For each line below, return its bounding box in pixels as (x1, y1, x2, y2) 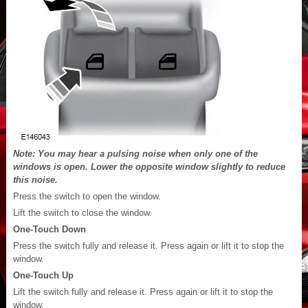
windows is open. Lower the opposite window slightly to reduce (13, 161, 285, 172)
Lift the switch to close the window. (13, 207, 152, 218)
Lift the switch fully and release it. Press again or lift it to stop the (13, 286, 273, 297)
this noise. (13, 174, 58, 185)
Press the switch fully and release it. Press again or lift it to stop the (13, 240, 284, 251)
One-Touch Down (13, 223, 86, 234)
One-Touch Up (13, 269, 74, 280)
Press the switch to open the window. (13, 190, 161, 201)
